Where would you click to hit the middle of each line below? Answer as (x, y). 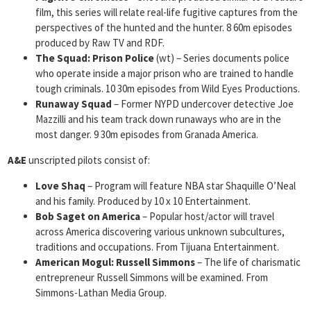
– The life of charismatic (248, 262)
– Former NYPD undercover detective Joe (203, 104)
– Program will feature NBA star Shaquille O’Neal (191, 186)
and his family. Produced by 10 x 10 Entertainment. (143, 201)
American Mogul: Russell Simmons (115, 262)
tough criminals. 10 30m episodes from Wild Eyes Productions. (168, 89)
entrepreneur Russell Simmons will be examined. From (152, 277)
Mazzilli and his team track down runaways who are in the (158, 119)
